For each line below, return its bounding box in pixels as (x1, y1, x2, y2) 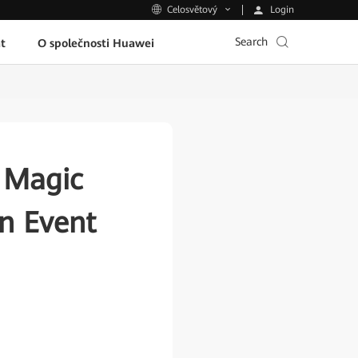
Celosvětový (167, 4, 217, 16)
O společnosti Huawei (38, 36, 154, 50)
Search (235, 35, 268, 48)
